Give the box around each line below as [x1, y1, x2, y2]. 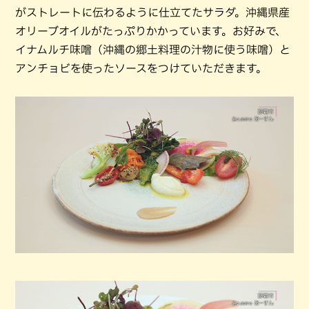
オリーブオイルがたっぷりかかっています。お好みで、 [15, 25, 286, 37]
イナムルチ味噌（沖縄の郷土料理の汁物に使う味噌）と [15, 43, 290, 55]
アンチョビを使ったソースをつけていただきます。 [15, 62, 267, 74]
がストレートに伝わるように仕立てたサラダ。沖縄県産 [15, 6, 290, 18]
